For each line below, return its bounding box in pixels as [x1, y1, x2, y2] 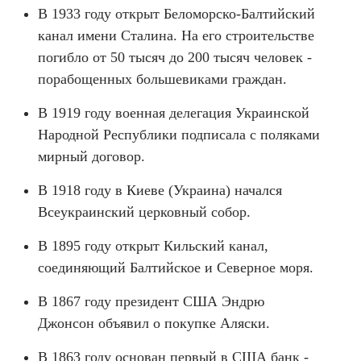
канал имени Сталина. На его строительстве [38, 27, 314, 44]
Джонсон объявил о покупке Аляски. [38, 315, 270, 331]
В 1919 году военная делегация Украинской [38, 105, 309, 121]
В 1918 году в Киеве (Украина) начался [38, 182, 282, 198]
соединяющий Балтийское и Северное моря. [38, 259, 313, 276]
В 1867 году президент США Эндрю [38, 293, 264, 309]
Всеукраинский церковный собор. [38, 204, 251, 220]
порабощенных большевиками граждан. [38, 71, 287, 87]
